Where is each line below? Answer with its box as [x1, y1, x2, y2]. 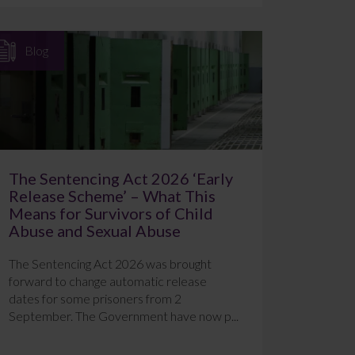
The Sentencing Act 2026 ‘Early [8, 169, 233, 189]
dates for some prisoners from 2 [8, 291, 181, 307]
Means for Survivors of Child [8, 204, 213, 223]
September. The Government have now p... [8, 308, 239, 324]
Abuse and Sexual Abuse [8, 221, 181, 241]
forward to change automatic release [8, 273, 207, 289]
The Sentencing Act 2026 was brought [8, 256, 212, 272]
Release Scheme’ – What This [8, 186, 216, 206]
